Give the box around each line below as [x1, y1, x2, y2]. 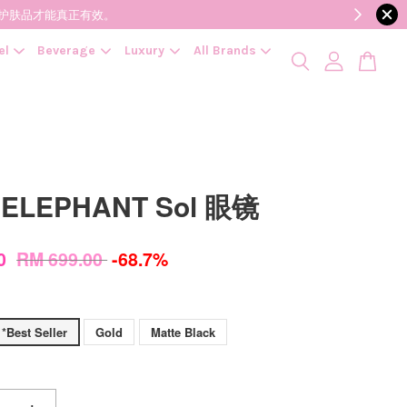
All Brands [193, 43, 256, 58]
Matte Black [151, 323, 216, 341]
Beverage [37, 43, 96, 58]
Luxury [124, 43, 164, 58]
